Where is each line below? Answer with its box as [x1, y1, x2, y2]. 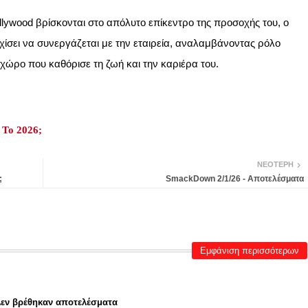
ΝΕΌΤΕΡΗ [256, 160, 294, 169]
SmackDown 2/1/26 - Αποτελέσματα [165, 173, 304, 184]
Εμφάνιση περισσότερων [199, 245, 299, 256]
